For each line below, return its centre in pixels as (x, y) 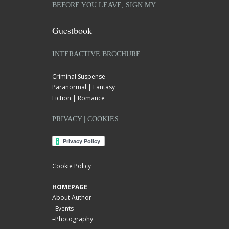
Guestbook (72, 30)
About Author (72, 198)
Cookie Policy (72, 166)
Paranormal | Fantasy (84, 87)
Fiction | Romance (78, 98)
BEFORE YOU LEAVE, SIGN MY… (108, 5)
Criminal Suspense (79, 76)
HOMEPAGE (70, 187)
